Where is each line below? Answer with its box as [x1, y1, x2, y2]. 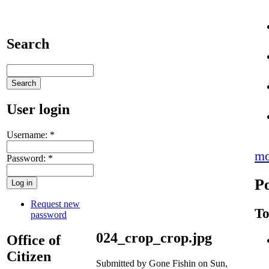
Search [7, 35, 49, 52]
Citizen [7, 248, 51, 264]
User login [7, 101, 70, 117]
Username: [7, 129, 50, 140]
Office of [7, 232, 61, 248]
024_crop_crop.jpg [96, 229, 212, 246]
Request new [31, 198, 80, 209]
